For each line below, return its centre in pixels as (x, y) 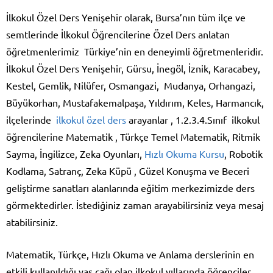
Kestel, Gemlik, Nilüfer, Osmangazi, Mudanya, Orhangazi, (131, 85)
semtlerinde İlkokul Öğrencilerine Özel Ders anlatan (118, 34)
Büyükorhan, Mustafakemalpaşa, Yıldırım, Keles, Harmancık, (135, 102)
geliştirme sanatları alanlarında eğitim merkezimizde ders (130, 187)
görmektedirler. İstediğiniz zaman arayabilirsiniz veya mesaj (135, 204)
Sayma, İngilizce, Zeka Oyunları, (75, 153)
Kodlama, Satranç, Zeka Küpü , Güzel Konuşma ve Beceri (128, 170)
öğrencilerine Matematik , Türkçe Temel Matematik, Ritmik (133, 136)
